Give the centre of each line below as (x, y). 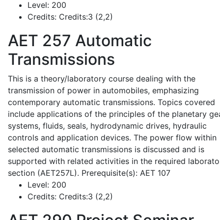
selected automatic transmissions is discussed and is (106, 149)
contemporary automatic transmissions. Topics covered (111, 102)
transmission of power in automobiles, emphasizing (103, 90)
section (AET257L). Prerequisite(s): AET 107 (89, 173)
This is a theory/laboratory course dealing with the (102, 79)
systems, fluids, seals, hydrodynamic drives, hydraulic (107, 126)
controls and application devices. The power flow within (112, 137)
